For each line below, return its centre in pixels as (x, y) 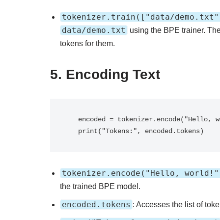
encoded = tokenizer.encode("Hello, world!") (72, 119)
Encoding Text (113, 74)
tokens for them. (87, 43)
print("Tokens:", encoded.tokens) (141, 131)
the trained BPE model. (100, 186)
